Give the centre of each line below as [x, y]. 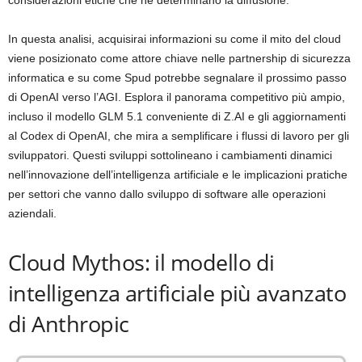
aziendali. [32, 213]
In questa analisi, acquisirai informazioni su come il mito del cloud [175, 39]
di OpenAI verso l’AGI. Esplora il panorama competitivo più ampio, [177, 97]
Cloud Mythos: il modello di [141, 262]
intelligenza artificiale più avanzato [177, 293]
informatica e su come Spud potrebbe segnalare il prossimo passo [177, 78]
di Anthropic [69, 324]
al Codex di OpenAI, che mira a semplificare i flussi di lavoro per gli [179, 136]
